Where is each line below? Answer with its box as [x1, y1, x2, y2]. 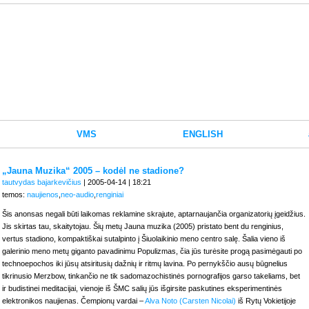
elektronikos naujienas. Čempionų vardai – [2, 297, 145, 305]
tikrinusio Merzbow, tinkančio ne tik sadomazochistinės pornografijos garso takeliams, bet [2, 272, 300, 280]
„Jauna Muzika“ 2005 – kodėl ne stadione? [2, 166, 184, 176]
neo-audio [61, 190, 94, 199]
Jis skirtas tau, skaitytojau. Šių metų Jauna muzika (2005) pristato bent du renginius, [2, 222, 283, 230]
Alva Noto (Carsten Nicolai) [145, 297, 236, 305]
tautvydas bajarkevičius [2, 178, 81, 186]
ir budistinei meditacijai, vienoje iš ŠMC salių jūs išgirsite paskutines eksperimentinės [2, 284, 282, 292]
